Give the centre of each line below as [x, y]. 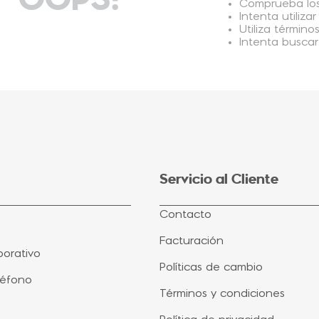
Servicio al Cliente [219, 179]
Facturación [192, 241]
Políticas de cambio [211, 268]
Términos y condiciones [222, 294]
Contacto [185, 215]
